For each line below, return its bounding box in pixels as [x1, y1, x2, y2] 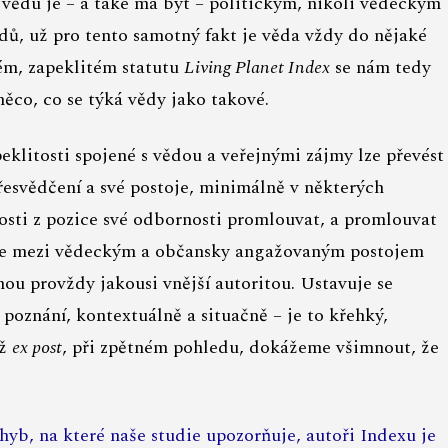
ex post [12, 334, 62, 362]
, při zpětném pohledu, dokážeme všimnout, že [62, 334, 439, 362]
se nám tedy [330, 54, 431, 82]
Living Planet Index [184, 54, 330, 82]
